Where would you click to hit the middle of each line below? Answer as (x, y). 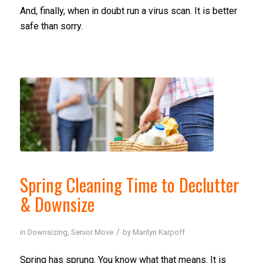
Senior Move (92, 232)
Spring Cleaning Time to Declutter (129, 184)
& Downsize (57, 204)
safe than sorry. (51, 26)
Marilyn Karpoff (159, 232)
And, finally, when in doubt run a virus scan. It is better (128, 11)
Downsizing (47, 232)
